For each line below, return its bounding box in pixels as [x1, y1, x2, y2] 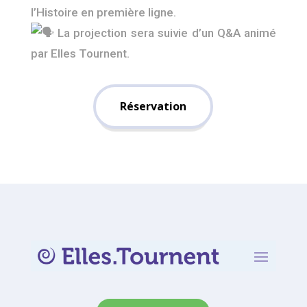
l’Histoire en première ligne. [30, 5, 176, 19]
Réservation [120, 98, 187, 114]
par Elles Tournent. [30, 46, 130, 60]
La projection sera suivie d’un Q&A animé [53, 25, 277, 40]
